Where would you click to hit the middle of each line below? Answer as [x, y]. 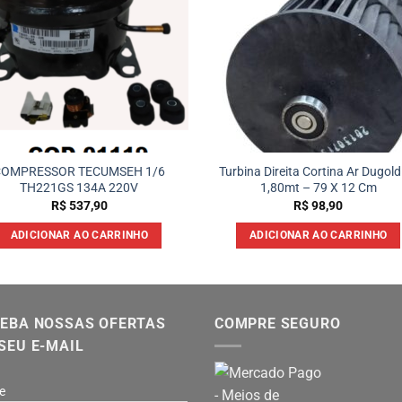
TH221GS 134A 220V [79, 188]
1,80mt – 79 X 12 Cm [318, 188]
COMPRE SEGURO [278, 324]
